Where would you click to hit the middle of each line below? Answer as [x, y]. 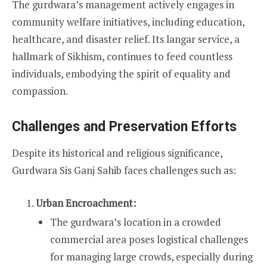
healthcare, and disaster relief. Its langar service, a [126, 39]
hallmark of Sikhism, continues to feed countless [122, 57]
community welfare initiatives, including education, [128, 22]
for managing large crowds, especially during [151, 256]
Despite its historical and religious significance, [117, 153]
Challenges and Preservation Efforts [124, 127]
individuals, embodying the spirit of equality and [121, 74]
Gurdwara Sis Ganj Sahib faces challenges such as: [124, 170]
